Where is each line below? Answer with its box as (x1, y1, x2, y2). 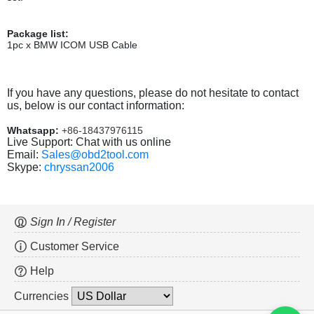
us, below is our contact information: (7, 100, 184, 112)
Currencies (14, 290, 71, 303)
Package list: (7, 28, 69, 40)
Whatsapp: (7, 125, 62, 137)
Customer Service (27, 240, 119, 253)
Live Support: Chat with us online (7, 136, 171, 149)
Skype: (7, 161, 44, 174)
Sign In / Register (27, 216, 116, 228)
